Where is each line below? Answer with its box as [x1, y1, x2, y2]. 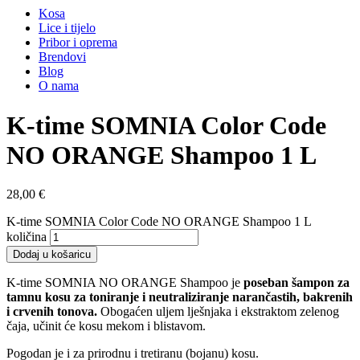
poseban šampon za [243, 276, 350, 290]
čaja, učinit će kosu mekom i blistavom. [6, 319, 206, 333]
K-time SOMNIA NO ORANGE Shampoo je [6, 276, 243, 290]
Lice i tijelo [39, 21, 96, 35]
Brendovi [39, 50, 86, 64]
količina [6, 230, 47, 244]
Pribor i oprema [39, 35, 117, 50]
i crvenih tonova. [6, 305, 100, 319]
